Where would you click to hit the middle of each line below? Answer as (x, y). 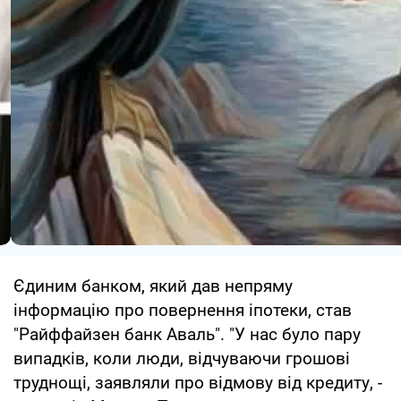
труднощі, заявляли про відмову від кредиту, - (198, 382)
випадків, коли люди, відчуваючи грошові (182, 358)
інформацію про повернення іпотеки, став (183, 310)
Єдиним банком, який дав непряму (153, 286)
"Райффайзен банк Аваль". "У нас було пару (187, 334)
